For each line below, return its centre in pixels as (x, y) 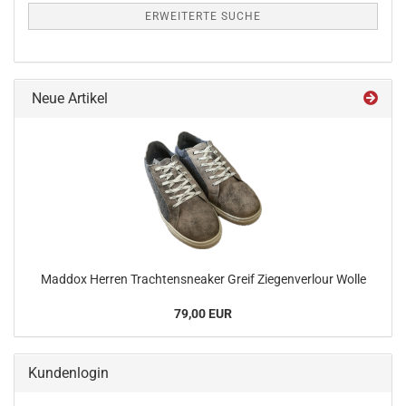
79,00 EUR (203, 314)
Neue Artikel (68, 98)
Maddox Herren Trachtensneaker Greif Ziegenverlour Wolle (203, 279)
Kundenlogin (68, 373)
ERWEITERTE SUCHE (203, 16)
